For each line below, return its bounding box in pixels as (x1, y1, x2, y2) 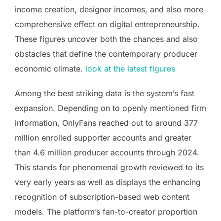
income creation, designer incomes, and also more (15, 4, 203, 14)
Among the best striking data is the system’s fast (15, 88, 194, 98)
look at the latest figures (85, 63, 175, 74)
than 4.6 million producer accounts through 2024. (15, 147, 199, 157)
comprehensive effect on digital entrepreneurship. (15, 19, 200, 29)
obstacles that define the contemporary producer (15, 48, 197, 59)
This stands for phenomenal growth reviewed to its (15, 162, 204, 172)
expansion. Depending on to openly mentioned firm (15, 103, 206, 113)
